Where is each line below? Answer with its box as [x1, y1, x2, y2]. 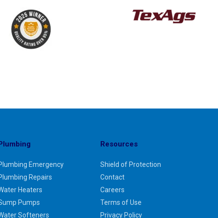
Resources [100, 140, 138, 149]
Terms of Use [100, 199, 142, 207]
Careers [100, 186, 125, 194]
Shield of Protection [100, 161, 161, 169]
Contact [100, 173, 125, 182]
